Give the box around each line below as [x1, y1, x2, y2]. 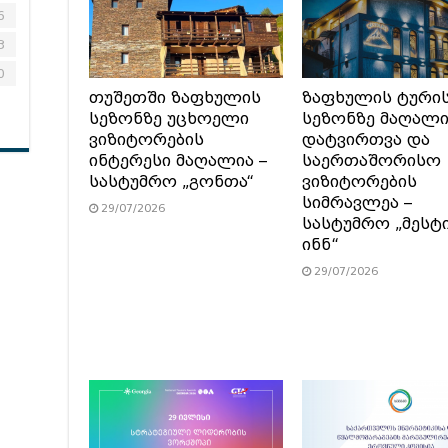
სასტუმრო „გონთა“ [89, 172, 254, 191]
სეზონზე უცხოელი [89, 109, 249, 128]
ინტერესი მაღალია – [89, 151, 267, 170]
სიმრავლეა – [301, 193, 412, 212]
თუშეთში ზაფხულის [89, 88, 261, 107]
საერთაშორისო [301, 151, 441, 170]
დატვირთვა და [301, 130, 430, 149]
